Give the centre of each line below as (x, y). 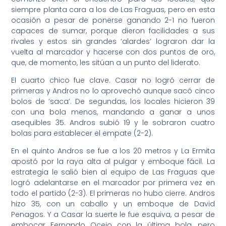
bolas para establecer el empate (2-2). (82, 133)
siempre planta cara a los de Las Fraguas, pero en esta (113, 9)
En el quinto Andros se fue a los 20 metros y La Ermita (113, 151)
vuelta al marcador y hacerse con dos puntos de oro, (113, 52)
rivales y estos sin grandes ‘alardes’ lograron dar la (113, 41)
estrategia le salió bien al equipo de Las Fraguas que (113, 172)
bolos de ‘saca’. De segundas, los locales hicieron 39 (113, 101)
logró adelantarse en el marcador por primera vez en (113, 183)
